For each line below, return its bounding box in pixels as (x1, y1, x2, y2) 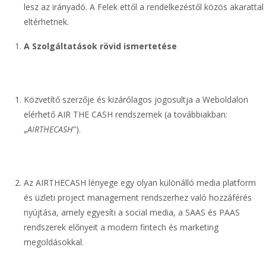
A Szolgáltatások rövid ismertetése (24, 40, 177, 52)
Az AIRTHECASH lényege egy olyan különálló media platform (24, 177, 256, 188)
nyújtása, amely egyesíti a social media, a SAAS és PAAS (24, 207, 240, 218)
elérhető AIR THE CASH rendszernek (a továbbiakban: (24, 109, 227, 120)
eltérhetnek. (24, 16, 69, 27)
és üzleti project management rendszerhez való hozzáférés (24, 192, 252, 203)
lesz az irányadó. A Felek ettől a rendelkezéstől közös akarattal (24, 1, 264, 12)
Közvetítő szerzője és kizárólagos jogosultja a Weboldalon (24, 94, 248, 105)
